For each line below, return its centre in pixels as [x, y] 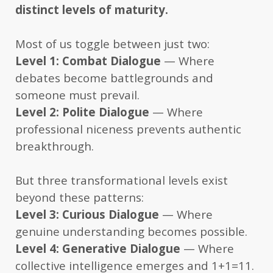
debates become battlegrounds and [114, 77]
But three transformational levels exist [122, 180]
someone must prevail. [77, 94]
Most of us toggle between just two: [112, 43]
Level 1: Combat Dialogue [88, 60]
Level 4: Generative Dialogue [98, 248]
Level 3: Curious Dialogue [87, 214]
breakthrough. [55, 146]
